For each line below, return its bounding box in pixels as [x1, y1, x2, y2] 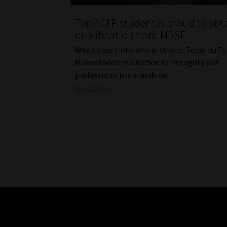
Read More [75, 82, 112, 93]
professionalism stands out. [75, 69, 172, 80]
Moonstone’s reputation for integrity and [75, 57, 219, 67]
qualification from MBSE [75, 28, 186, 43]
